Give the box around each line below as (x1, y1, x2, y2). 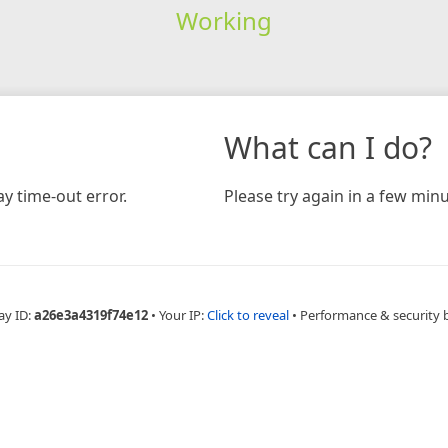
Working (175, 3, 272, 37)
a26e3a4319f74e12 (34, 305, 148, 324)
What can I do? (224, 126, 432, 168)
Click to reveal (207, 305, 289, 324)
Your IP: (159, 305, 207, 324)
